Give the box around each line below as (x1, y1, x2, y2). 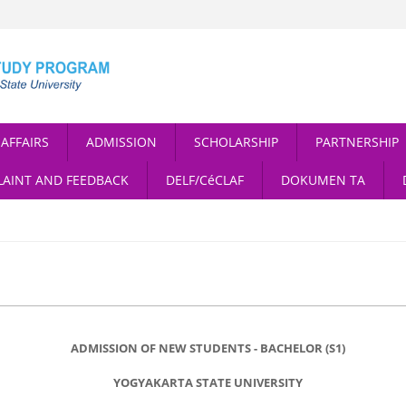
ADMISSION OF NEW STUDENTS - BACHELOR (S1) (70, 340, 345, 357)
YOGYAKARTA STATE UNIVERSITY (112, 374, 303, 391)
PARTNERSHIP (315, 132, 399, 150)
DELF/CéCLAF (166, 170, 244, 188)
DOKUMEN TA (281, 170, 365, 188)
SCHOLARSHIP (194, 132, 278, 150)
